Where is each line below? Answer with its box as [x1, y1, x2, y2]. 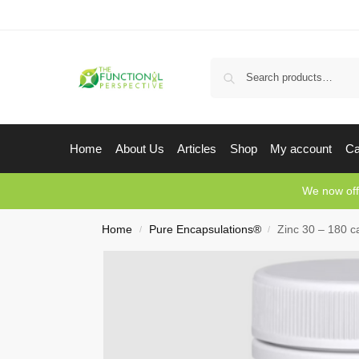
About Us [115, 142, 164, 155]
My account [270, 142, 332, 155]
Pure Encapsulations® [148, 224, 261, 236]
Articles [177, 142, 216, 155]
